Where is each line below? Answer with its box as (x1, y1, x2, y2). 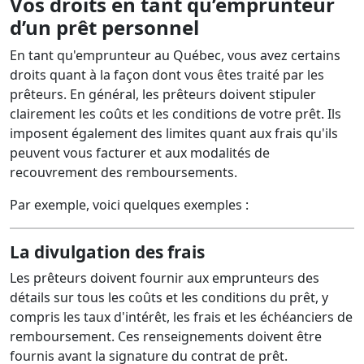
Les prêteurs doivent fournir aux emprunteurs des (10, 269, 319, 287)
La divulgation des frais (10, 240, 209, 263)
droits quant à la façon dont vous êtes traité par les (10, 66, 324, 84)
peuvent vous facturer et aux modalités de (10, 144, 270, 162)
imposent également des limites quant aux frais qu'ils (10, 124, 338, 142)
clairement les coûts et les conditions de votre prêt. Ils (10, 105, 341, 123)
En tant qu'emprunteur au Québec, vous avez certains (10, 46, 340, 64)
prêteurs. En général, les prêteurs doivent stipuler (10, 85, 316, 103)
